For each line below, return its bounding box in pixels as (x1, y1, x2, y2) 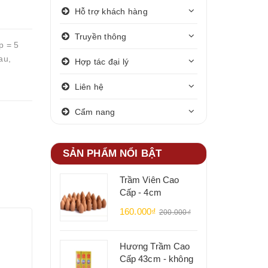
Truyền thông (74, 31, 127, 41)
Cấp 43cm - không (119, 254, 193, 264)
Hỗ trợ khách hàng (74, 6, 148, 16)
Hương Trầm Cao (119, 241, 190, 251)
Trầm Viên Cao (119, 175, 179, 185)
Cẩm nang (74, 106, 115, 117)
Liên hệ (74, 81, 104, 92)
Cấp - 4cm (119, 187, 162, 197)
